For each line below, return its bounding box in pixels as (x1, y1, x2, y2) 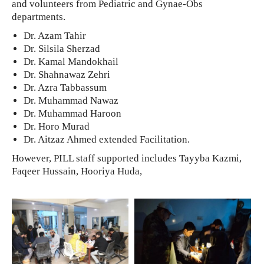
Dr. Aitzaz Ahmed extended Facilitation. (24, 134, 190, 146)
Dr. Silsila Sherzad (24, 43, 100, 55)
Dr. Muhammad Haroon (24, 108, 121, 120)
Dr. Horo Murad (24, 121, 90, 133)
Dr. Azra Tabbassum (24, 82, 107, 94)
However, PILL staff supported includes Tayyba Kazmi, (12, 153, 242, 164)
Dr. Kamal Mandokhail (24, 56, 118, 68)
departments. (12, 11, 65, 23)
